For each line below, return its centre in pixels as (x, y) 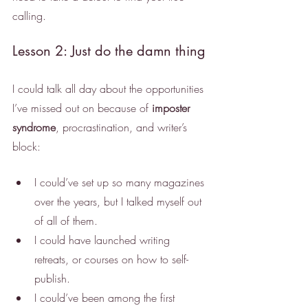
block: (26, 146)
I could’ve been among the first (106, 297)
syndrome (34, 127)
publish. (52, 278)
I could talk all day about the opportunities (110, 88)
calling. (29, 15)
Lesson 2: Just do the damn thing (109, 51)
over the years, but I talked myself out (120, 201)
